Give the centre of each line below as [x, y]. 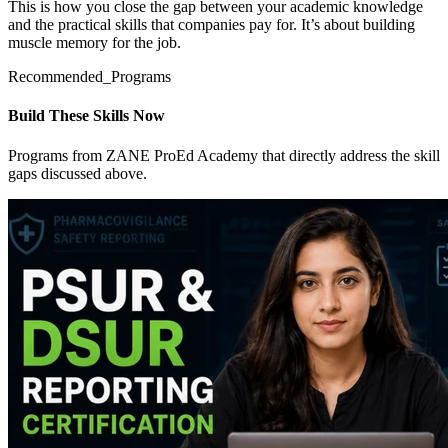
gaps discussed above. [77, 173]
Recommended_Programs [89, 76]
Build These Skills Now [86, 116]
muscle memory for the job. [94, 42]
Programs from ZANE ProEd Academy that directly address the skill [224, 155]
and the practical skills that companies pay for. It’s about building [211, 24]
